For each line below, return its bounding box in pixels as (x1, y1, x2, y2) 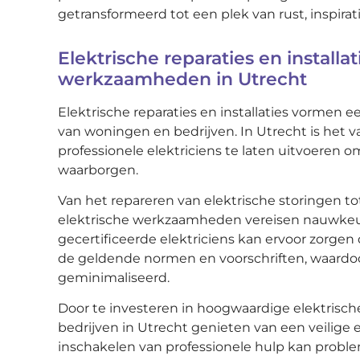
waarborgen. (58, 162, 138, 178)
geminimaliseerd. (58, 269, 170, 285)
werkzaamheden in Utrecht (58, 67, 307, 90)
